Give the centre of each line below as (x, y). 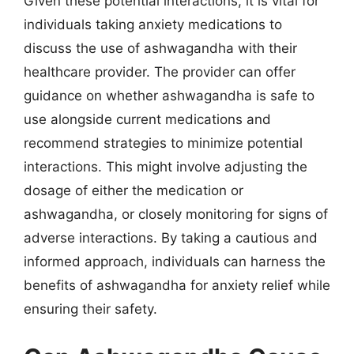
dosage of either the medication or (134, 190)
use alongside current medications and (147, 119)
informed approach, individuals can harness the (175, 261)
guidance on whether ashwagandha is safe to (169, 95)
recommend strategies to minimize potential (163, 143)
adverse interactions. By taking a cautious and (171, 237)
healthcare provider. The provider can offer (160, 72)
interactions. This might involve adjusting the (166, 166)
